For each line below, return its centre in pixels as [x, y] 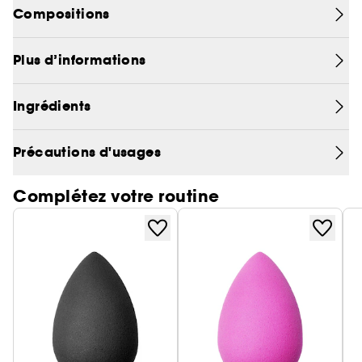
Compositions [61, 14]
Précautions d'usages [87, 152]
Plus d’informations [80, 60]
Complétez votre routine [116, 196]
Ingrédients [52, 106]
